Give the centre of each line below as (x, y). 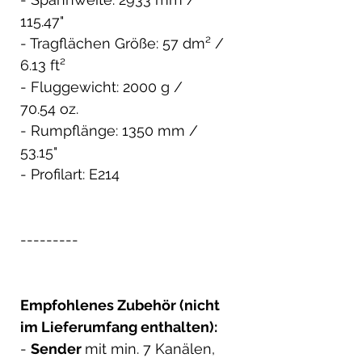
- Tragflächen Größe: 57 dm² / (122, 43)
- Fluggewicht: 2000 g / (101, 86)
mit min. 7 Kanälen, (150, 348)
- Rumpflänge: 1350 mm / (109, 130)
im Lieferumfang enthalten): (119, 326)
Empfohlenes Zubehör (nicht (120, 305)
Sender (58, 348)
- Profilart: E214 (70, 174)
